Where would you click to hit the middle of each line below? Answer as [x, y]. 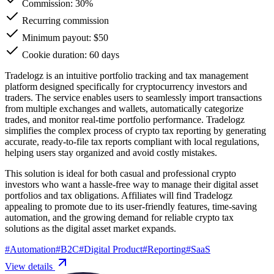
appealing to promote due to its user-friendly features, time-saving [131, 206]
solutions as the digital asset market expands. [91, 228]
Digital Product [113, 249]
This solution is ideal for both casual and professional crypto [120, 173]
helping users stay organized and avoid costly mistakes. [111, 152]
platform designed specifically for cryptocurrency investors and [126, 86]
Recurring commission [64, 20]
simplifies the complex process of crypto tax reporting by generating [135, 130]
